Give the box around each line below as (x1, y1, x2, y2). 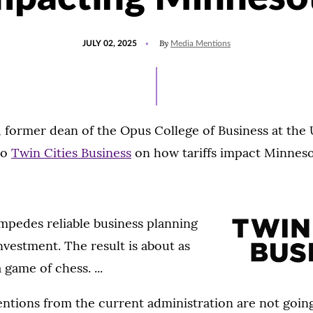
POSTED (82, 33, 115, 41)
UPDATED (136, 33, 175, 41)
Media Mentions (170, 39, 231, 48)
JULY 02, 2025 (82, 39, 137, 48)
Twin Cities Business (11, 145, 131, 161)
